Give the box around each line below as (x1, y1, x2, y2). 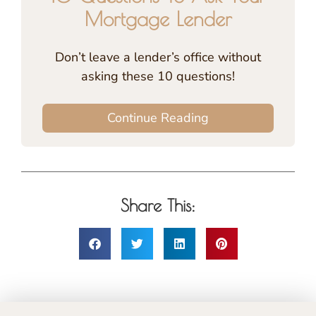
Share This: (121, 195, 195, 215)
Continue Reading (107, 109, 209, 126)
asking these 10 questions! (81, 67, 235, 85)
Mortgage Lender (84, 6, 232, 30)
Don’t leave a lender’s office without (55, 48, 261, 66)
